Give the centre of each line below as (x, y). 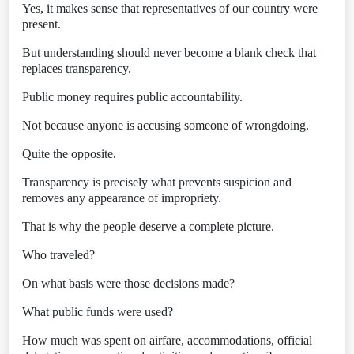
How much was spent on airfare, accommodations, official (167, 340)
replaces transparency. (77, 68)
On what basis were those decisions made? (128, 283)
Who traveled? (58, 255)
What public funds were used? (98, 312)
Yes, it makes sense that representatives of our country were (170, 8)
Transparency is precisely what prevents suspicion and (157, 182)
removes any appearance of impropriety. (122, 198)
